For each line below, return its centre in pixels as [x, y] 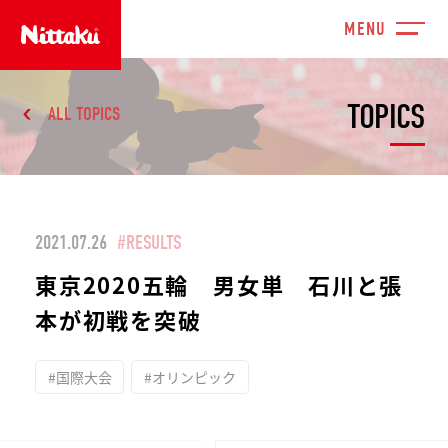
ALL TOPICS [83, 113]
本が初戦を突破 [118, 318]
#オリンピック [189, 376]
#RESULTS [149, 243]
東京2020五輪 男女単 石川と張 [219, 283]
